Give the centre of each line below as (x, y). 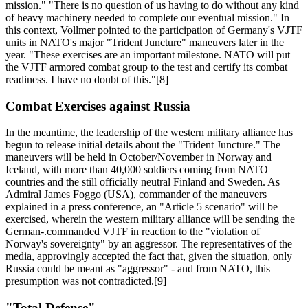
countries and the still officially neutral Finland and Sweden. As (143, 182)
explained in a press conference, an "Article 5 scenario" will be (142, 207)
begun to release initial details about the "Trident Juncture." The (143, 145)
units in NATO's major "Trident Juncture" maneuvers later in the (145, 42)
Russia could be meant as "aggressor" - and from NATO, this (138, 269)
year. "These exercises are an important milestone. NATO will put (148, 55)
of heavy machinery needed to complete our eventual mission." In (147, 18)
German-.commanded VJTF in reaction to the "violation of (133, 232)
